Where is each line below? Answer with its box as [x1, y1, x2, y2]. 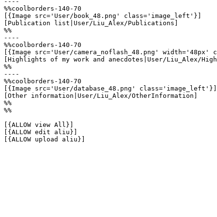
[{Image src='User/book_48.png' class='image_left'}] [4, 12, 201, 19]
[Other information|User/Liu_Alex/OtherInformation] [4, 92, 198, 99]
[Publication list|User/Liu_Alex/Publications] [4, 19, 178, 27]
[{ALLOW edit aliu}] [4, 128, 77, 136]
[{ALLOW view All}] [4, 121, 74, 128]
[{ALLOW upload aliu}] [4, 136, 85, 143]
